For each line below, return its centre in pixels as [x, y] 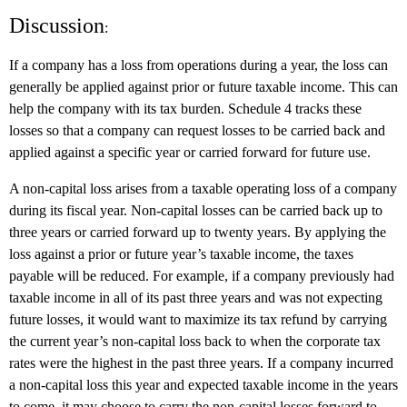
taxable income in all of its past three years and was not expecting [196, 297]
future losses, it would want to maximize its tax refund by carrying [198, 319]
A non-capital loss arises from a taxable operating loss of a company [203, 188]
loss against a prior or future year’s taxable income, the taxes [181, 253]
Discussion [57, 25]
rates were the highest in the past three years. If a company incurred [201, 362]
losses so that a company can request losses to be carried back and [197, 130]
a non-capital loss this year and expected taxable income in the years [203, 384]
